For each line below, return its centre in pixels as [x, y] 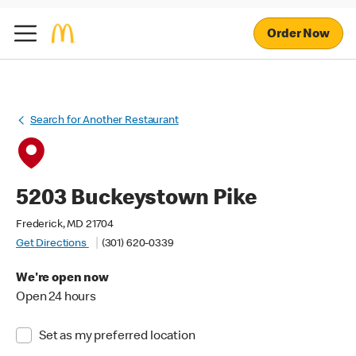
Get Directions [52, 244]
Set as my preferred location [117, 337]
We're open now [62, 279]
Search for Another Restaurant [104, 121]
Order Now [298, 35]
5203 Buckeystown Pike [136, 199]
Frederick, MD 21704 [65, 225]
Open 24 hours [56, 298]
